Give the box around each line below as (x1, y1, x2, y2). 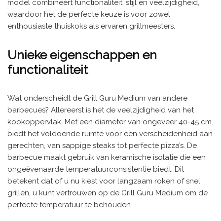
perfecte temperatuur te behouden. (7, 200, 132, 209)
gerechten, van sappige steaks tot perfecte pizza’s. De (7, 141, 197, 150)
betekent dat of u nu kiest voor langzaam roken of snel (7, 176, 200, 185)
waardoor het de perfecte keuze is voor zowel (7, 9, 170, 19)
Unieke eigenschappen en (7, 47, 157, 62)
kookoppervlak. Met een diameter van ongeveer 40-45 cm (7, 117, 212, 126)
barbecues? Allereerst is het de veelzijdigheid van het (7, 105, 194, 114)
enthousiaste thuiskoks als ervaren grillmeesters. (7, 21, 175, 31)
